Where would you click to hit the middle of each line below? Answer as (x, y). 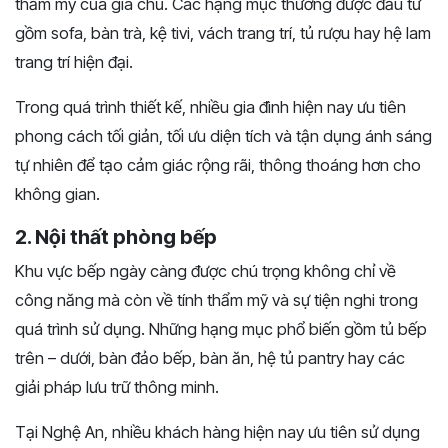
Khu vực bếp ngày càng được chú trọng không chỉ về (205, 271)
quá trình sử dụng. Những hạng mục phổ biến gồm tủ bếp (221, 329)
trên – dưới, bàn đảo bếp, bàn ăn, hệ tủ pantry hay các (210, 358)
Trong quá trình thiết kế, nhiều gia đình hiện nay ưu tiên (210, 107)
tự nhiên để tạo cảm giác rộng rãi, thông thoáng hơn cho (218, 165)
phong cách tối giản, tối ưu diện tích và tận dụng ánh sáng (223, 136)
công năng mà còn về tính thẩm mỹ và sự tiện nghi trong (216, 300)
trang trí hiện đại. (74, 62)
